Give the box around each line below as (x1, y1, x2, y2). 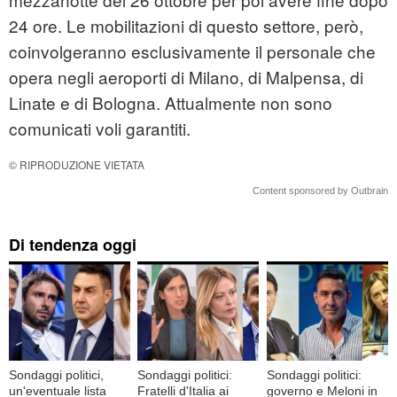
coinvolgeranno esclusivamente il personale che (9, 39, 376, 64)
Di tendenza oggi (9, 233, 136, 257)
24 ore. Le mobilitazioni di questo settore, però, (9, 13, 363, 38)
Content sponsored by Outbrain (253, 185, 388, 197)
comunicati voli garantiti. (9, 116, 191, 141)
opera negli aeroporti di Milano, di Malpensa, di (9, 65, 363, 90)
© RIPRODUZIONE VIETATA (9, 157, 144, 173)
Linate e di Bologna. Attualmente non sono (9, 90, 332, 115)
